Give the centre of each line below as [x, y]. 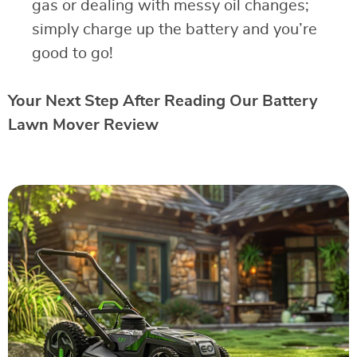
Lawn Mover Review [83, 125]
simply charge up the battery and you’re [175, 29]
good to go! [73, 53]
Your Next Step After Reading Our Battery [163, 101]
